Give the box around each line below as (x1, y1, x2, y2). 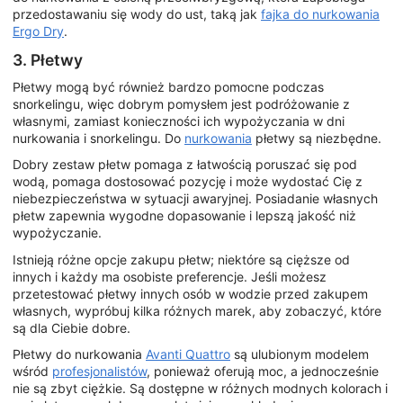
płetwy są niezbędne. (252, 130, 381, 146)
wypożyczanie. (13, 225, 102, 241)
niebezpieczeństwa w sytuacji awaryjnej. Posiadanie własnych (13, 191, 378, 207)
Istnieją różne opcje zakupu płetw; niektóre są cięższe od (13, 251, 350, 267)
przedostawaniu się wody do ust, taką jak (13, 6, 261, 22)
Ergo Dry (13, 23, 64, 40)
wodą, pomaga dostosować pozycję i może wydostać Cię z (13, 174, 363, 190)
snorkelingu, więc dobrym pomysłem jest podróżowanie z (13, 95, 350, 112)
